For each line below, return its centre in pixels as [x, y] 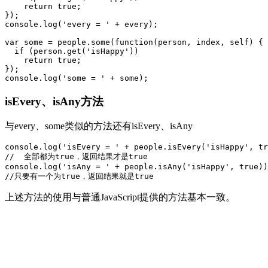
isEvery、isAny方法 [54, 101]
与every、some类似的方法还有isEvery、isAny [99, 126]
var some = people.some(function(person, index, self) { [134, 42]
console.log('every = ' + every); [81, 24]
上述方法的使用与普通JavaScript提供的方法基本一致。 [120, 197]
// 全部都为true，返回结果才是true [76, 157]
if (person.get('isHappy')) [72, 51]
